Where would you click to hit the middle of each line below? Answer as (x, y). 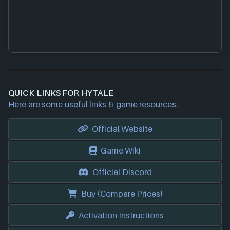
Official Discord (122, 172)
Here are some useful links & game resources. (93, 104)
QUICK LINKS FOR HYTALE (61, 93)
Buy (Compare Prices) (122, 193)
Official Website (122, 129)
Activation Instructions (121, 215)
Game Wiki (121, 150)
